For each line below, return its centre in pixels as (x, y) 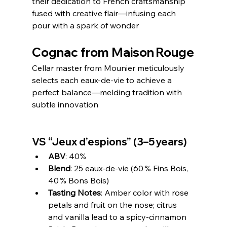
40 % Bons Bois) (78, 181)
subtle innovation (65, 105)
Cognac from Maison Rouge (113, 52)
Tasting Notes (74, 193)
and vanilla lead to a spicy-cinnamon (118, 217)
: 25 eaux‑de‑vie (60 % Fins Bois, (130, 168)
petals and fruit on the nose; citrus (113, 205)
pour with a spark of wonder (85, 26)
